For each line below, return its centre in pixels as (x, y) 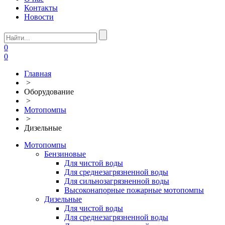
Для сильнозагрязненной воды (117, 181)
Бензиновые (65, 154)
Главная (38, 73)
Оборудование (49, 91)
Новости (39, 17)
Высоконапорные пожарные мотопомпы (134, 190)
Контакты (41, 8)
